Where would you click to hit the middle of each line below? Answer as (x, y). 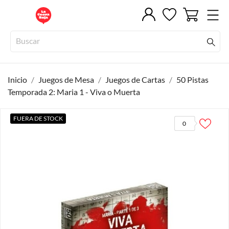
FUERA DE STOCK (38, 118)
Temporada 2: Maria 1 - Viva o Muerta (74, 92)
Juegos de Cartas (135, 79)
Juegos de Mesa (66, 79)
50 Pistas (192, 79)
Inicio (17, 79)
